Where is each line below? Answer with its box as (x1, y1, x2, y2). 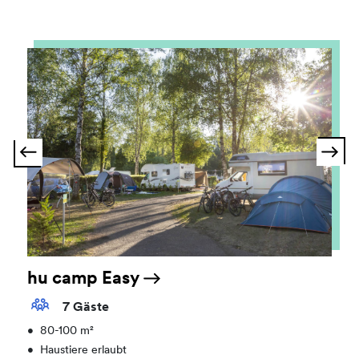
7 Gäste (59, 301, 110, 315)
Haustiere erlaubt (40, 345, 127, 357)
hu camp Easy (27, 270, 143, 288)
